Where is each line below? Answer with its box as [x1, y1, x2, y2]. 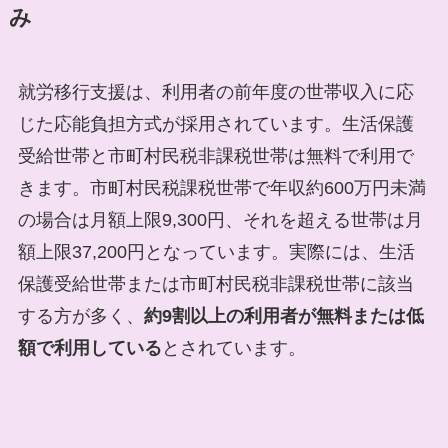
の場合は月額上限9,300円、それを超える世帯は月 [17, 210, 423, 231]
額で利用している [17, 338, 162, 359]
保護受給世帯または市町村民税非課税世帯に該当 [17, 274, 414, 295]
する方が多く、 [17, 306, 144, 327]
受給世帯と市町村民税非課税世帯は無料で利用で [17, 146, 414, 167]
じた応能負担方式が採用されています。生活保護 [17, 114, 414, 135]
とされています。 [161, 338, 306, 359]
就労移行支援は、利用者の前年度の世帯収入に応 [17, 82, 414, 103]
